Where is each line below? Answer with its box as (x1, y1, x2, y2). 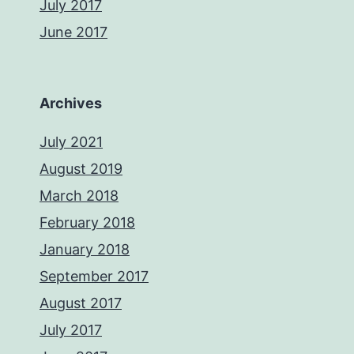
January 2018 (40, 241, 130, 258)
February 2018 (40, 214, 135, 231)
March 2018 (40, 187, 119, 204)
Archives (40, 95, 102, 111)
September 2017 (40, 268, 149, 284)
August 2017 (40, 295, 122, 311)
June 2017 (40, 24, 107, 40)
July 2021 (40, 134, 103, 150)
